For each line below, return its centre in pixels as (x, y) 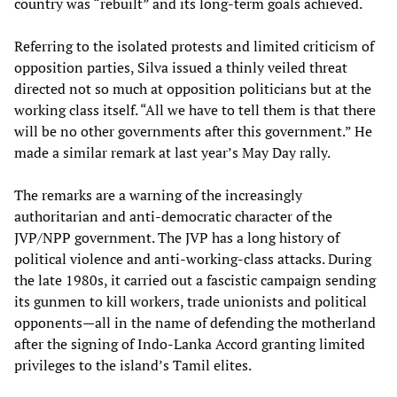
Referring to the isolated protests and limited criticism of (194, 46)
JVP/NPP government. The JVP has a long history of (177, 237)
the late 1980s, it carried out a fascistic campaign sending (195, 280)
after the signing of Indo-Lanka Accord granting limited (190, 343)
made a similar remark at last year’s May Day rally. (172, 152)
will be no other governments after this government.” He (193, 131)
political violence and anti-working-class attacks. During (193, 258)
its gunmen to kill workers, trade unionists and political (191, 301)
